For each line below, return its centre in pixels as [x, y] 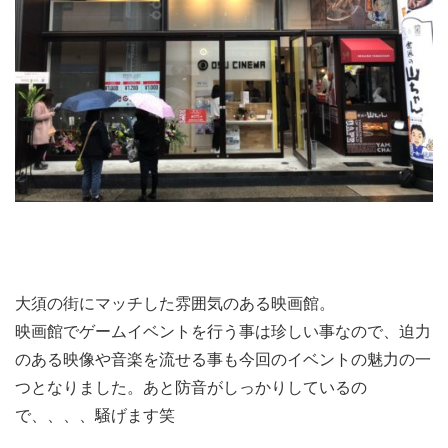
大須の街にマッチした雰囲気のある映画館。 [175, 304]
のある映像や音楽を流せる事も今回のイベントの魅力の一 [223, 360]
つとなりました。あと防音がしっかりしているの [191, 388]
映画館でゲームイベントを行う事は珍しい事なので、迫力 [223, 332]
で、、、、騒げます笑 [95, 416]
